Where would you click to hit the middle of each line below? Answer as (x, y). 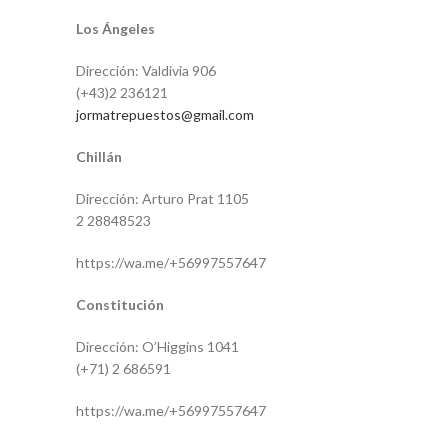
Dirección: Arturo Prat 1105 (162, 198)
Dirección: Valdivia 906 (146, 70)
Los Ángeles (115, 28)
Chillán (99, 156)
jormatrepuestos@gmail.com (165, 114)
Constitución (120, 304)
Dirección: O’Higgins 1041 (157, 346)
